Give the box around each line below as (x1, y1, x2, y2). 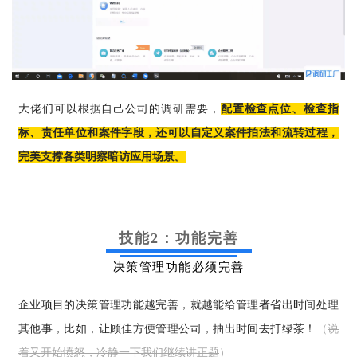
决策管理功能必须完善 (112, 260, 245, 273)
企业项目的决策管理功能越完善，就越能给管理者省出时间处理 (18, 298, 339, 311)
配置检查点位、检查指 (220, 102, 339, 115)
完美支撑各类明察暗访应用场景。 (18, 150, 186, 163)
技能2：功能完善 (118, 229, 239, 246)
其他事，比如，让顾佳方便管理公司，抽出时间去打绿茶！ (18, 322, 316, 335)
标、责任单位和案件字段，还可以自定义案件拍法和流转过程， (18, 126, 339, 139)
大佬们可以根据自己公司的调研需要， (18, 102, 221, 115)
